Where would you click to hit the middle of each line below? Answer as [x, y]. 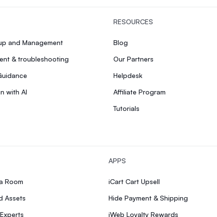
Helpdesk [128, 75]
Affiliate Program [139, 92]
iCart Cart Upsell [134, 181]
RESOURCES [133, 21]
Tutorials [126, 108]
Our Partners [133, 59]
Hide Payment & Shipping [148, 198]
